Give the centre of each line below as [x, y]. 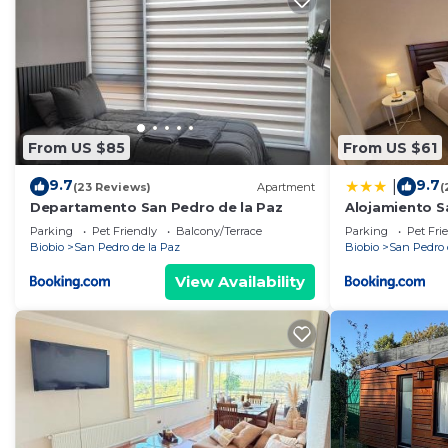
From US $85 [76, 147]
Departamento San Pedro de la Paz [156, 207]
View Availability [240, 282]
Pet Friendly [124, 231]
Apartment [286, 186]
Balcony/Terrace [219, 231]
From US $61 [390, 147]
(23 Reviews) [112, 186]
